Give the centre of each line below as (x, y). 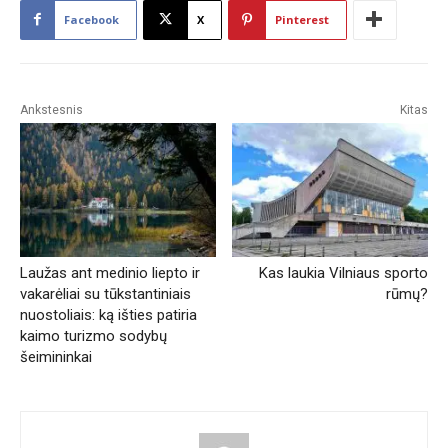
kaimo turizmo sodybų (93, 336)
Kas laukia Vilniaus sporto (343, 273)
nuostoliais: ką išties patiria (108, 315)
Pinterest (302, 19)
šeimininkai (56, 357)
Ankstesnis (51, 109)
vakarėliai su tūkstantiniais (105, 294)
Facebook (91, 19)
